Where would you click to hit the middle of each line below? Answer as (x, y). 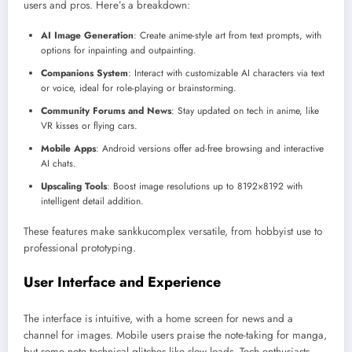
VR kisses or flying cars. (89, 126)
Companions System (84, 73)
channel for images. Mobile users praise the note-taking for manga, (175, 335)
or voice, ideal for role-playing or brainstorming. (139, 88)
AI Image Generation (87, 36)
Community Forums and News (106, 111)
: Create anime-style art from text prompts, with (227, 36)
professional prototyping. (80, 248)
